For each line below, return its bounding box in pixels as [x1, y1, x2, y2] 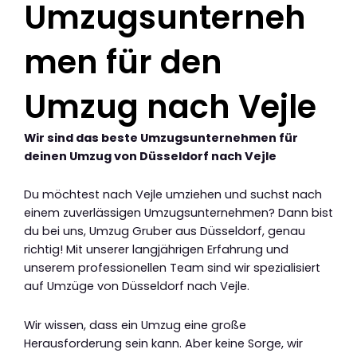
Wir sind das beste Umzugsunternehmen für [24, 129, 298, 146]
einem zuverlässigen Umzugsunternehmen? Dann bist [24, 205, 333, 222]
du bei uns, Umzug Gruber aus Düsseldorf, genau [24, 223, 305, 240]
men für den [24, 39, 222, 84]
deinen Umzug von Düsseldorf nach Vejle [24, 147, 277, 164]
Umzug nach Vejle [24, 84, 316, 129]
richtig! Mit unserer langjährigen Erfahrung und [24, 241, 288, 258]
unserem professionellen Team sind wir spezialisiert [24, 260, 320, 277]
